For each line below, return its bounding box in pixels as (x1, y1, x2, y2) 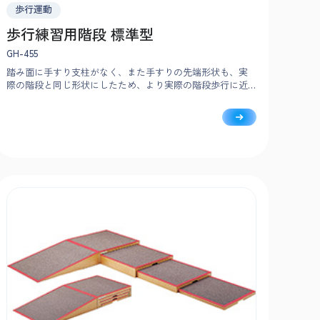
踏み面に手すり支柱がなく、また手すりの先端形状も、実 (6, 64, 248, 79)
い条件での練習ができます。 (6, 90, 127, 104)
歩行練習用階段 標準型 (6, 23, 154, 44)
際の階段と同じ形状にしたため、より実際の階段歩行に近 (6, 77, 248, 91)
